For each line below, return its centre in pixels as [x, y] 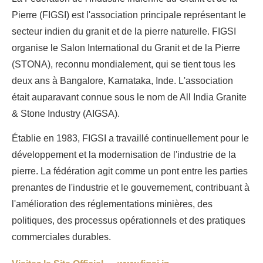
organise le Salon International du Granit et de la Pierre [126, 48]
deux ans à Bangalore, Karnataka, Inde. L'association [122, 80]
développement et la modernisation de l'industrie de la [124, 154]
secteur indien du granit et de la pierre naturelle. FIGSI [124, 31]
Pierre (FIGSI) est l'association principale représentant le [129, 15]
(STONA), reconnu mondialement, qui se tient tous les [124, 64]
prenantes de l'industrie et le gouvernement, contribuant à [131, 187]
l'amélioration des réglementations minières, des [112, 204]
